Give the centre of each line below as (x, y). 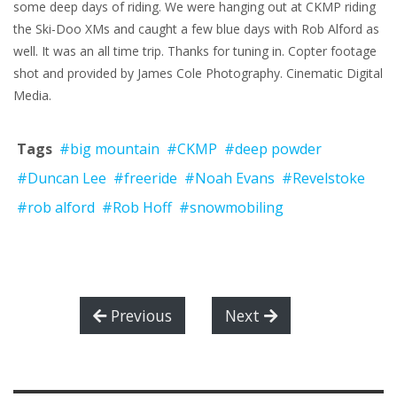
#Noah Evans (230, 179)
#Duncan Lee (62, 179)
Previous (139, 316)
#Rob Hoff (137, 208)
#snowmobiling (231, 208)
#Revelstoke (323, 179)
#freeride (145, 179)
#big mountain (109, 149)
